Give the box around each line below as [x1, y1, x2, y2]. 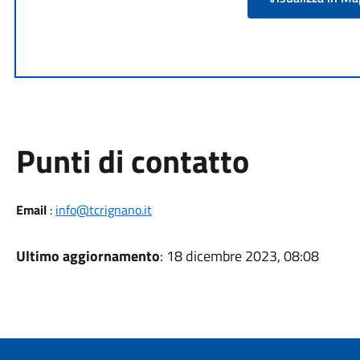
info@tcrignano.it [55, 200, 152, 219]
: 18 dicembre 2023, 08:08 [159, 245, 319, 267]
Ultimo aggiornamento [15, 245, 160, 267]
